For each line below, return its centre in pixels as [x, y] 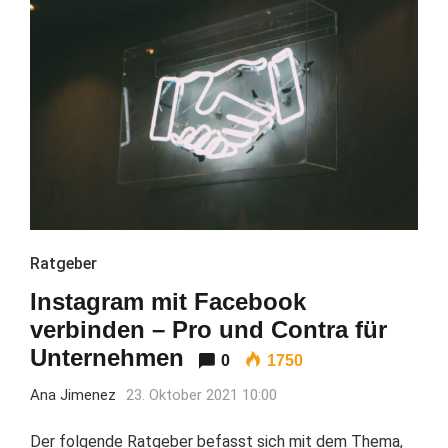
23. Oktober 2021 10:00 [201, 395]
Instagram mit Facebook [168, 302]
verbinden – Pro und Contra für [208, 330]
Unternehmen [107, 358]
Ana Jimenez [73, 395]
